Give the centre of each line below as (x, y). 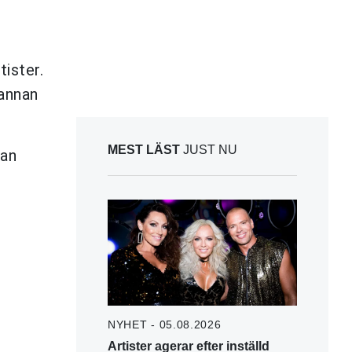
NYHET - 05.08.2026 (165, 324)
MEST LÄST (144, 149)
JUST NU (209, 149)
